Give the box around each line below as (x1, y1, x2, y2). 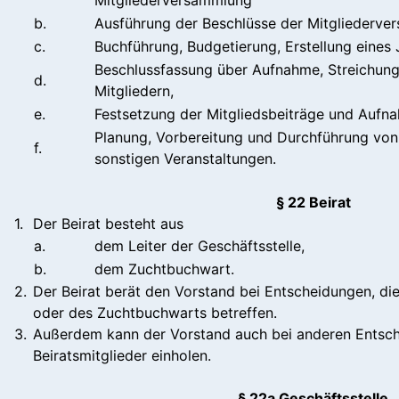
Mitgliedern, (94, 81, 174, 100)
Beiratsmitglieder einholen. (33, 346, 211, 364)
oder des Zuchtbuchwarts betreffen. (33, 303, 277, 322)
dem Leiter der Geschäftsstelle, (94, 236, 305, 255)
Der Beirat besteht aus (33, 214, 183, 232)
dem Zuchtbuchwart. (94, 259, 234, 278)
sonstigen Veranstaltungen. (94, 149, 276, 167)
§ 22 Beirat (275, 192, 351, 211)
